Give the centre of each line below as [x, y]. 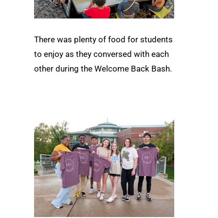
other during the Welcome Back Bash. [103, 68]
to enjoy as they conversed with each [101, 54]
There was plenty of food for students [103, 39]
